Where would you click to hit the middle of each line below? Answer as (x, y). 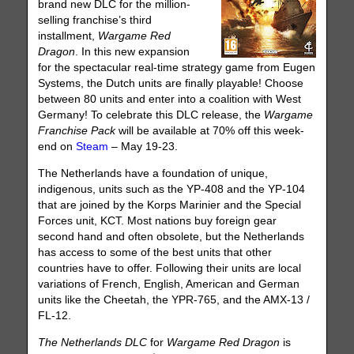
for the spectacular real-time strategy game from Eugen (177, 68)
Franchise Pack (77, 131)
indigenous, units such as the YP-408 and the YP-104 (172, 189)
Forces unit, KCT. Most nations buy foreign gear (158, 220)
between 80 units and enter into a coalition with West (170, 100)
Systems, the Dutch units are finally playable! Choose (171, 84)
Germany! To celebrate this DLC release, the (151, 115)
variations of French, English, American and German (169, 284)
